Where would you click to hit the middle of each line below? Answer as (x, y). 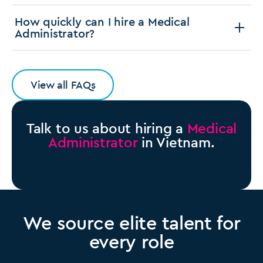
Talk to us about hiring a (107, 128)
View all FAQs (63, 85)
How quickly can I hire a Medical (102, 21)
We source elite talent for (131, 222)
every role (131, 241)
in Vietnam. (176, 142)
